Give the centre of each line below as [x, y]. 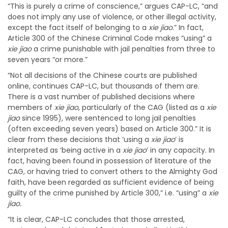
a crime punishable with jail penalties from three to [123, 49]
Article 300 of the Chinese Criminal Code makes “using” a [110, 38]
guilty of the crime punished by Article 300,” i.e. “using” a [108, 193]
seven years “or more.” [48, 60]
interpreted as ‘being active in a [65, 150]
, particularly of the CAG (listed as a [142, 107]
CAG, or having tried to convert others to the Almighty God [112, 172]
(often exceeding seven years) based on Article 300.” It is [109, 129]
